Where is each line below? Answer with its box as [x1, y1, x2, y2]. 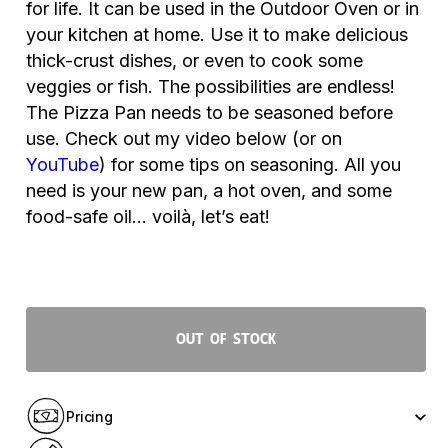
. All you [334, 154, 401, 175]
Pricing [66, 408, 114, 425]
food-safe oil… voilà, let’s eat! [26, 206, 275, 227]
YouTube [26, 154, 99, 175]
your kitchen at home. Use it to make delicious [26, 24, 408, 45]
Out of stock [176, 331, 276, 347]
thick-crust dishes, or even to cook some [26, 50, 363, 71]
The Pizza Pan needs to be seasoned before [26, 102, 393, 123]
